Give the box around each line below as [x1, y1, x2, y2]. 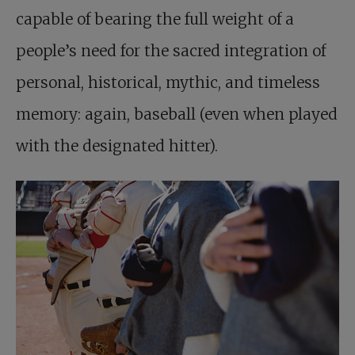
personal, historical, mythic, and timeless [16, 72, 320, 92]
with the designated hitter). [16, 136, 218, 155]
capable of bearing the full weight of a [16, 9, 294, 29]
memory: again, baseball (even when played [16, 104, 338, 124]
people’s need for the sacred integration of [16, 40, 326, 60]
